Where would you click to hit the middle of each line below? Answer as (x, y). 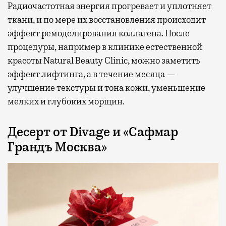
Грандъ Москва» (57, 148)
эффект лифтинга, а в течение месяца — (92, 74)
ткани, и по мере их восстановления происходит (107, 20)
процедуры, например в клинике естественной (105, 47)
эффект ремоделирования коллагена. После (99, 34)
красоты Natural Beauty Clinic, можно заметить (104, 61)
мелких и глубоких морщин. (66, 102)
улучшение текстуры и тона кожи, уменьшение (106, 88)
